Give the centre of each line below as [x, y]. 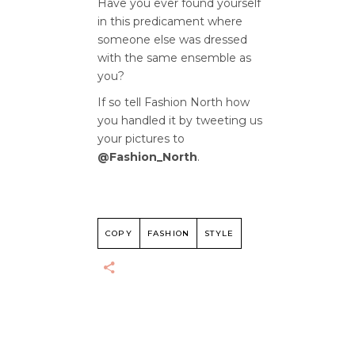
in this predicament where [170, 21]
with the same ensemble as [174, 58]
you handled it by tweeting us [180, 120]
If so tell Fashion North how [174, 102]
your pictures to [141, 139]
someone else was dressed [172, 40]
